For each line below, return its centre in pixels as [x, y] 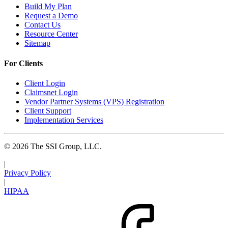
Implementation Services [64, 120]
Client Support [48, 110]
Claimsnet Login [51, 92]
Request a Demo [51, 16]
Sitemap [37, 43]
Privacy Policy [27, 173]
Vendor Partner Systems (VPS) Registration [94, 101]
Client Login [45, 83]
